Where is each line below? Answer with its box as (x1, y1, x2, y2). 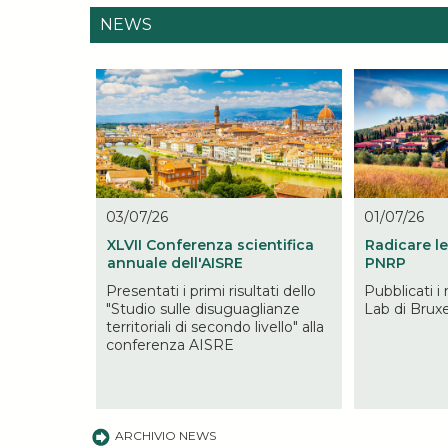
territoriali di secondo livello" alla (106, 317, 324, 336)
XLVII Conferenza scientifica (107, 235, 314, 254)
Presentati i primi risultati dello (106, 281, 316, 300)
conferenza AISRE (106, 335, 234, 354)
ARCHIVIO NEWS (114, 428, 216, 444)
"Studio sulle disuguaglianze (106, 299, 300, 318)
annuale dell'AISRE (107, 253, 243, 272)
